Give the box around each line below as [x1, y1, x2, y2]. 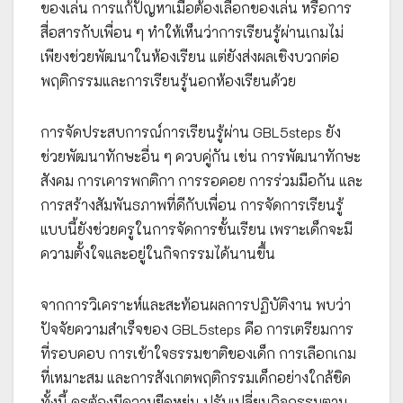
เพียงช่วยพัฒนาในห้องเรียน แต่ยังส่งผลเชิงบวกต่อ [40, 47, 339, 67]
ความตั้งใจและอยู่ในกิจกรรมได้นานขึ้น [40, 244, 275, 264]
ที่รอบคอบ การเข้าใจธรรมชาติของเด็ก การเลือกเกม [40, 344, 356, 363]
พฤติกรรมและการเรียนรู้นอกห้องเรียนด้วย [40, 71, 296, 91]
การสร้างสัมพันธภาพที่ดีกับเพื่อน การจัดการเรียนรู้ [40, 195, 344, 215]
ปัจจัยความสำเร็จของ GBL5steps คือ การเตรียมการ [40, 319, 354, 339]
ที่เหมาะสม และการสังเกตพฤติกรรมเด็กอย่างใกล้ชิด [40, 368, 351, 388]
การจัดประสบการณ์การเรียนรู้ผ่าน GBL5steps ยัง [40, 122, 341, 142]
